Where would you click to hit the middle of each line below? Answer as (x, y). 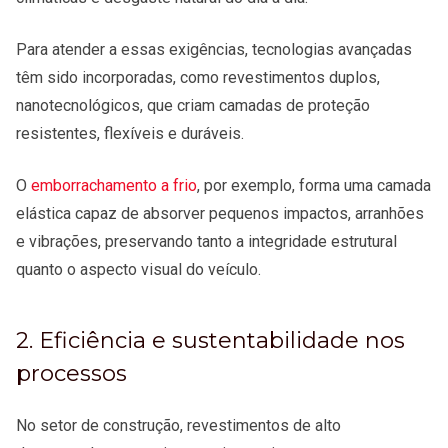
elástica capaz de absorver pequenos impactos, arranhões (220, 214)
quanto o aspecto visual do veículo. (142, 270)
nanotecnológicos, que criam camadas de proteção (193, 106)
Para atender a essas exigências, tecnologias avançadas (214, 50)
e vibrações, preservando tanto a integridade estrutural (206, 242)
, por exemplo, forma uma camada (314, 186)
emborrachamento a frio (114, 186)
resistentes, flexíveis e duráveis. (132, 134)
